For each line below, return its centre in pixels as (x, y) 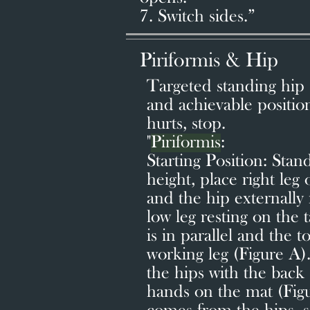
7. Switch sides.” (198, 17)
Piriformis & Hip (209, 61)
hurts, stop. (186, 124)
